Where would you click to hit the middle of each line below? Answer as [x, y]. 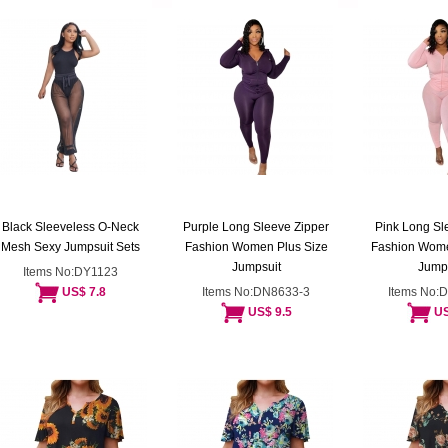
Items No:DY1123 [70, 272]
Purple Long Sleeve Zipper [256, 227]
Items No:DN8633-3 [256, 292]
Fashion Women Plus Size [256, 247]
